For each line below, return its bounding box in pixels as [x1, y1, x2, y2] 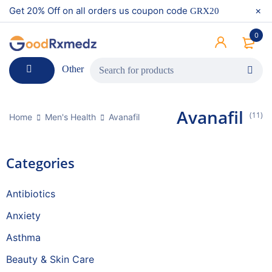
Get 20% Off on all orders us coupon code [9, 5, 190, 16]
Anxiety [6, 209, 41, 222]
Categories [6, 154, 75, 172]
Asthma [6, 231, 41, 243]
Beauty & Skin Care [6, 253, 94, 265]
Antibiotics [6, 188, 55, 200]
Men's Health [45, 112, 96, 122]
